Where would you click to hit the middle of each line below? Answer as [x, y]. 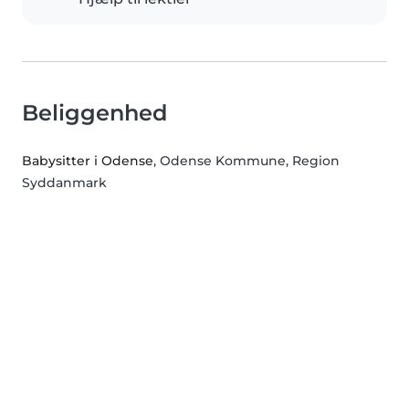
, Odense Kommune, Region [246, 161]
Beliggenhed [94, 113]
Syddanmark [64, 183]
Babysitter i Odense [88, 161]
